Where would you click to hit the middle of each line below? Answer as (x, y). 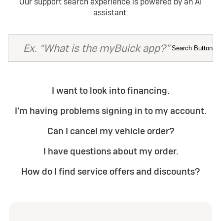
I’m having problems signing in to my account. (110, 111)
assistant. (110, 13)
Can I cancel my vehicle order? (110, 131)
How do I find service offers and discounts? (110, 171)
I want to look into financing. (110, 91)
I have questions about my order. (110, 151)
